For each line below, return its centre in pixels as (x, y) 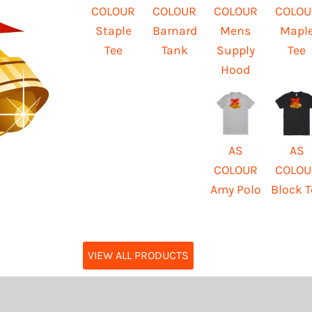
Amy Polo (235, 189)
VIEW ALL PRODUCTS (138, 256)
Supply (235, 50)
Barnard (174, 30)
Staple (113, 30)
